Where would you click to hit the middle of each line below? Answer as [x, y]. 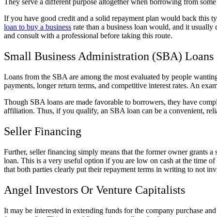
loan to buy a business [38, 27]
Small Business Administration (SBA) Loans [109, 56]
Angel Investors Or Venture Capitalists [96, 190]
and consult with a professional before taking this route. [88, 36]
